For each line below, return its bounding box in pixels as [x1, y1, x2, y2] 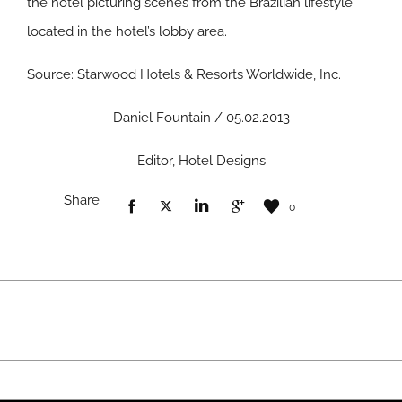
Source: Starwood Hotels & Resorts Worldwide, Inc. [27, 66, 341, 83]
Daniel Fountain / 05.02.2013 [112, 109, 290, 126]
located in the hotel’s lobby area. [27, 23, 227, 39]
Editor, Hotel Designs [136, 153, 266, 169]
